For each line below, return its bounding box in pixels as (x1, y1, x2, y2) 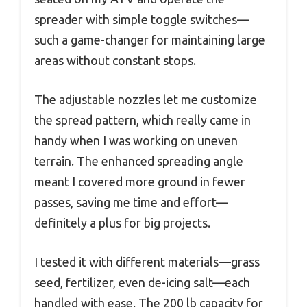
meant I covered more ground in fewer (34, 175, 245, 189)
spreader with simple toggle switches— (34, 12, 249, 27)
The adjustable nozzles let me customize (34, 93, 257, 107)
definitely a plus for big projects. (34, 216, 210, 230)
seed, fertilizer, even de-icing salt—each (34, 275, 250, 290)
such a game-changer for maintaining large (34, 33, 265, 47)
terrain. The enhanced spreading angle (34, 154, 243, 169)
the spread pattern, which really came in (34, 113, 251, 127)
